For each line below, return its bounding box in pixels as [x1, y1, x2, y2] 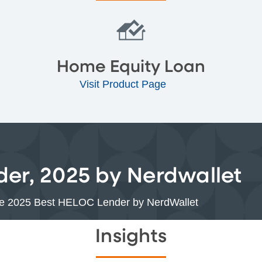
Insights [95, 227, 167, 246]
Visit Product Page [79, 78, 170, 90]
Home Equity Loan [56, 58, 205, 75]
